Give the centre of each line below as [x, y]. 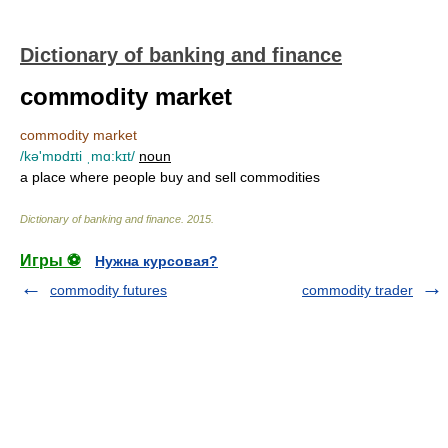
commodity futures [108, 290]
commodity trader [357, 290]
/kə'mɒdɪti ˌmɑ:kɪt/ [77, 156]
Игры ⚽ [50, 260]
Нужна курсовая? [156, 261]
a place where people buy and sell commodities [170, 177]
